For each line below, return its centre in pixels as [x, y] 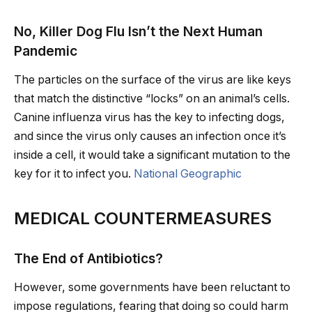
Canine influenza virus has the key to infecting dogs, [149, 118]
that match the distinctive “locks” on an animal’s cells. [152, 99]
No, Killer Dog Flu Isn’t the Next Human [138, 31]
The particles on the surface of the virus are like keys [153, 80]
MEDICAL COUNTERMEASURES [143, 218]
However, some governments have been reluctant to [152, 288]
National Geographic [188, 174]
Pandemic [46, 50]
